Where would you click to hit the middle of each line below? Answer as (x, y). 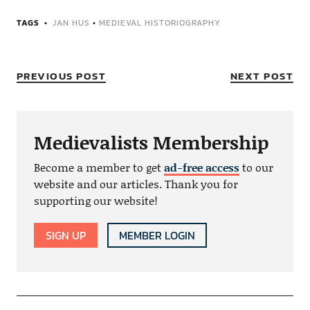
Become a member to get (99, 167)
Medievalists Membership (151, 142)
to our (256, 167)
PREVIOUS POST (61, 75)
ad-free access (201, 167)
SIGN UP (65, 235)
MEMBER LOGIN (157, 235)
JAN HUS (71, 22)
